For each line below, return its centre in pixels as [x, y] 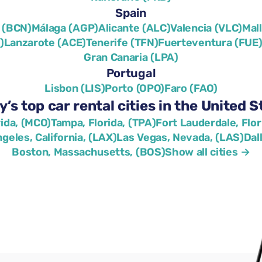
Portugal [131, 73]
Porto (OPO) [135, 89]
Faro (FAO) [191, 89]
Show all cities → [208, 152]
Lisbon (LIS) [75, 89]
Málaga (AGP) [65, 28]
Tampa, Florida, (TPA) [103, 123]
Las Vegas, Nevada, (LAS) [180, 138]
